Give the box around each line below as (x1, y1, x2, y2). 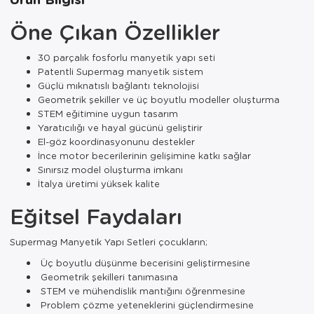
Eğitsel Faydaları (10, 201, 182, 230)
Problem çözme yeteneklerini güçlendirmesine (38, 298, 254, 310)
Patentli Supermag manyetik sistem (38, 64, 203, 77)
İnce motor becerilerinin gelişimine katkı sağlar (38, 149, 251, 161)
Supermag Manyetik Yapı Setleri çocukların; (10, 235, 207, 247)
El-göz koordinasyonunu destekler (38, 135, 195, 147)
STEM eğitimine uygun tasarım (38, 107, 178, 119)
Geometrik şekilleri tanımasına (38, 270, 178, 282)
